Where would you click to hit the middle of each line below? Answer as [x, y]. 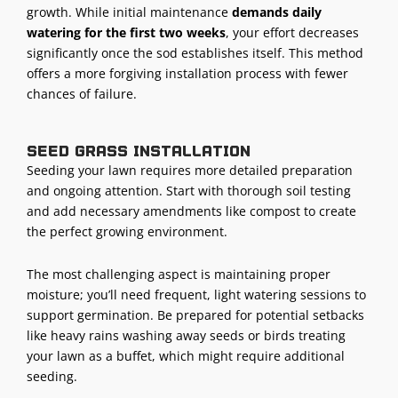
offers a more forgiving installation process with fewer [187, 73]
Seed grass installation [139, 151]
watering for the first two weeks [126, 32]
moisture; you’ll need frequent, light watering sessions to [196, 294]
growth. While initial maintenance [129, 12]
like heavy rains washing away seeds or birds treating [186, 335]
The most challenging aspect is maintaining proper [179, 274]
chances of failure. [82, 93]
